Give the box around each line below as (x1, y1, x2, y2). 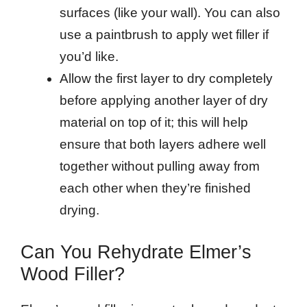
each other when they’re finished (60, 181, 251, 196)
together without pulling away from (60, 159, 260, 174)
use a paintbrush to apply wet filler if (60, 27, 269, 42)
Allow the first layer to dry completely (60, 71, 273, 86)
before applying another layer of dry (60, 93, 268, 108)
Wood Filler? (21, 263, 125, 284)
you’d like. (60, 49, 119, 64)
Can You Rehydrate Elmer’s (21, 241, 251, 262)
